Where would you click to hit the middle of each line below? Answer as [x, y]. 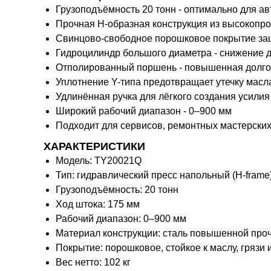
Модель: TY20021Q [99, 160]
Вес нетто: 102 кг [93, 262]
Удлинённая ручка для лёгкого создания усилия [163, 96]
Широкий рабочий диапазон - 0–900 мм [144, 111]
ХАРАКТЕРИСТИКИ [94, 146]
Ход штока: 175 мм [98, 204]
